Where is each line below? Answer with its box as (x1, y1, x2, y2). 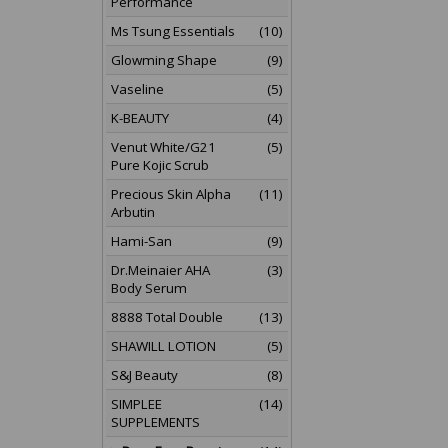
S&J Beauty (111, 366, 178, 384)
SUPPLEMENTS (111, 413, 200, 431)
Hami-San (111, 232, 172, 250)
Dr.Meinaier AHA (111, 261, 210, 279)
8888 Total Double (111, 308, 223, 326)
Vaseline (111, 80, 164, 98)
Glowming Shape (111, 51, 217, 69)
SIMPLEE (111, 395, 162, 413)
